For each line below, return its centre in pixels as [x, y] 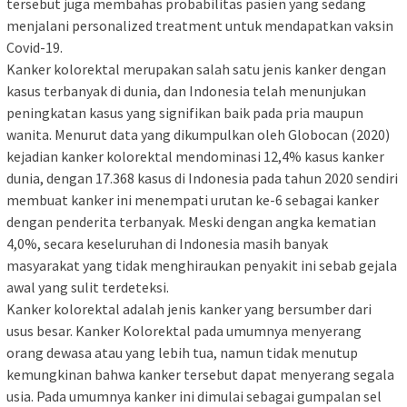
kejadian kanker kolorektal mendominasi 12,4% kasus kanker [195, 157]
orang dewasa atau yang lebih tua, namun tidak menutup [182, 353]
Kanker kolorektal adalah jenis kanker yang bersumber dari [189, 309]
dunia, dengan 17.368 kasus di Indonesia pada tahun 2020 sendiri [202, 179]
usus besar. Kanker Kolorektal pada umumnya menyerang [184, 331]
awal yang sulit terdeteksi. [88, 288]
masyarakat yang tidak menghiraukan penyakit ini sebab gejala [202, 266]
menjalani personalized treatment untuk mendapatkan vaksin [200, 26]
